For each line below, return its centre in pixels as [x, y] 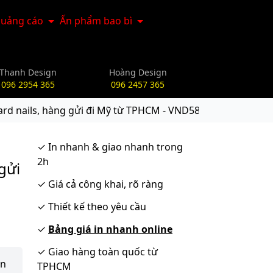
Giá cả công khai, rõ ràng [105, 184]
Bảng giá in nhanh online [110, 229]
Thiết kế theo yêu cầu [96, 207]
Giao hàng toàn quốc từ [102, 252]
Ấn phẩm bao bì [96, 21]
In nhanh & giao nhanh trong [114, 147]
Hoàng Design [138, 72]
